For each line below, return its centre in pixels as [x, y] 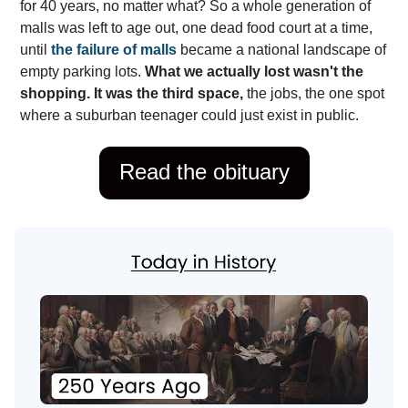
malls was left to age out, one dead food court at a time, [196, 27]
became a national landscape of [281, 49]
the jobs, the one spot [314, 93]
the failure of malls [114, 49]
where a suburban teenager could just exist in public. [189, 115]
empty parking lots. [82, 71]
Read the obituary [204, 171]
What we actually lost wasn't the [254, 71]
